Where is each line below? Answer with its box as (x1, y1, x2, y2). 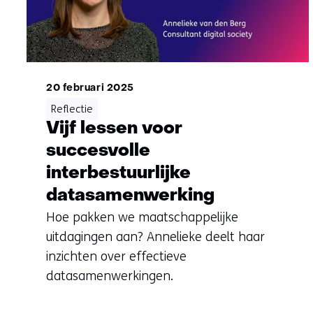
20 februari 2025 (46, 84, 134, 94)
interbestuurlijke (46, 165, 191, 183)
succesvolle (46, 143, 150, 161)
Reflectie (51, 103, 93, 116)
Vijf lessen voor (46, 120, 182, 138)
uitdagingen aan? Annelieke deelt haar (46, 229, 265, 245)
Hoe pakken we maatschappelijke (46, 210, 238, 226)
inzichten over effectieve (46, 249, 187, 265)
